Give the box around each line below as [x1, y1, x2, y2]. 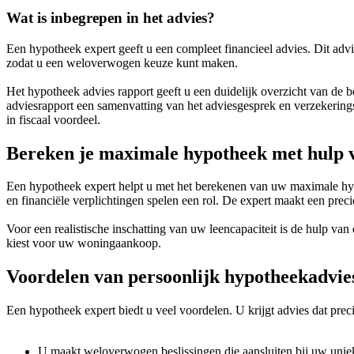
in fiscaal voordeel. [6, 112, 100, 126]
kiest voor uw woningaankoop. [6, 236, 161, 250]
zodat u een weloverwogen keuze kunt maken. [6, 55, 238, 70]
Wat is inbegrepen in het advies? [6, 9, 215, 26]
